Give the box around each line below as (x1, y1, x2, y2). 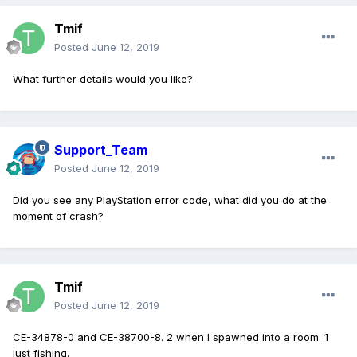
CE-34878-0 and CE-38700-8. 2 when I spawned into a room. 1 (13, 331, 328, 344)
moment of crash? (13, 210, 104, 223)
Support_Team (54, 142, 147, 159)
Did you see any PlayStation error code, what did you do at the (13, 194, 327, 207)
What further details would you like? (13, 73, 193, 86)
